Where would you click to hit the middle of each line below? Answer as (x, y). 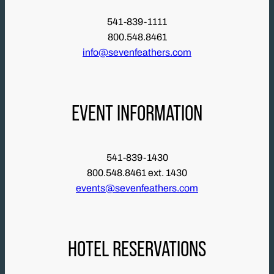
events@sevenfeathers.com (137, 188)
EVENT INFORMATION (137, 113)
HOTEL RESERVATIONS (137, 249)
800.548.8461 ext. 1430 (137, 173)
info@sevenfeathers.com (137, 53)
